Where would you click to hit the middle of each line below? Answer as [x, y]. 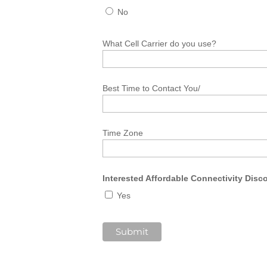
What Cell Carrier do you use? [160, 43]
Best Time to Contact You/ [152, 89]
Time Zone [123, 133]
